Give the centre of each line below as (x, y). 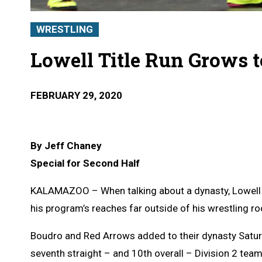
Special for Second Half (85, 163)
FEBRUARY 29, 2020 (76, 95)
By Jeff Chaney (66, 145)
